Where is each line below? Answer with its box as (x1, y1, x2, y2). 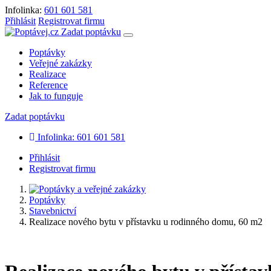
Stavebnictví (29, 206, 76, 216)
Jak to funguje (29, 91, 83, 101)
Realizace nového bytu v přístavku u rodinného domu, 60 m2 (29, 217, 263, 227)
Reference (29, 80, 68, 90)
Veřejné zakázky (29, 58, 92, 68)
